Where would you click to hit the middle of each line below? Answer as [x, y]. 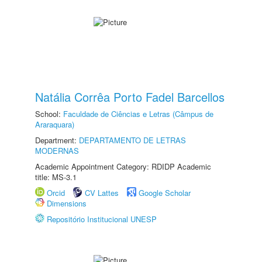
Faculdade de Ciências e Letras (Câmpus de [138, 114]
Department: [57, 140]
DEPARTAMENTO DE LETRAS [132, 140]
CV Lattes [102, 193]
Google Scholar [165, 193]
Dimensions [67, 203]
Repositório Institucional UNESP [102, 219]
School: [49, 114]
